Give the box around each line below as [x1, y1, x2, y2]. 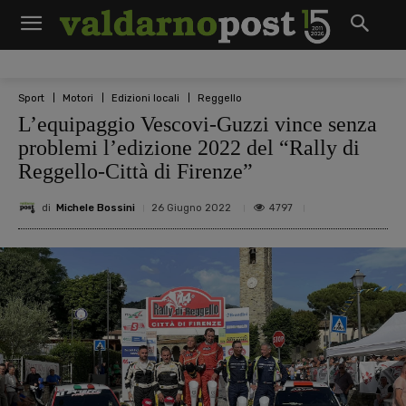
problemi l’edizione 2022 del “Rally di [18, 136, 360, 159]
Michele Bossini [56, 201, 135, 214]
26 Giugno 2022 [151, 202, 231, 214]
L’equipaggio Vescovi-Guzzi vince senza [18, 112, 377, 136]
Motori [63, 92, 93, 104]
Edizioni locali [111, 92, 179, 104]
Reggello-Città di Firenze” [18, 159, 253, 183]
